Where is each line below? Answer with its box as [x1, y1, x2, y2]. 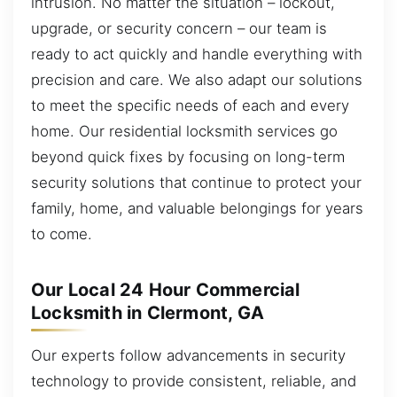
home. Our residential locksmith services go [31, 121, 338, 140]
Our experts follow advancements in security [31, 346, 346, 364]
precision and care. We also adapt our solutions [31, 70, 362, 89]
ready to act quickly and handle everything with [31, 44, 362, 63]
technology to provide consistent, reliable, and [31, 371, 356, 390]
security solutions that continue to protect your [31, 173, 362, 191]
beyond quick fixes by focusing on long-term [31, 147, 345, 166]
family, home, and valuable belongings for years [31, 198, 363, 217]
